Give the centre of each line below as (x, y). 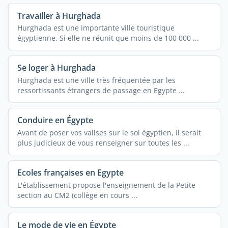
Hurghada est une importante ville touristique (96, 27)
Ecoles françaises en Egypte (70, 173)
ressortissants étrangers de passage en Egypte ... (101, 90)
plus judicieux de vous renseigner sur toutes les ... (103, 142)
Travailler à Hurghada (59, 16)
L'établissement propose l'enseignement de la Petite (106, 185)
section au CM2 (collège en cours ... (77, 195)
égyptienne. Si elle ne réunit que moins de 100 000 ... (108, 38)
